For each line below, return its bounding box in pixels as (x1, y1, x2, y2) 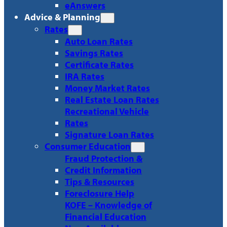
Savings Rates (65, 47, 123, 59)
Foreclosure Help (65, 187, 134, 199)
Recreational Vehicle (65, 105, 149, 117)
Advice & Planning (24, 11, 100, 23)
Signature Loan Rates (65, 128, 154, 140)
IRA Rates (65, 70, 104, 82)
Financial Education (65, 210, 146, 222)
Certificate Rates (65, 58, 134, 70)
